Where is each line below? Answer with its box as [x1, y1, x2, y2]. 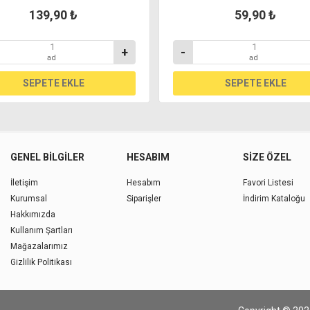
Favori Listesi [242, 178, 293, 188]
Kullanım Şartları [10, 226, 73, 236]
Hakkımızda [10, 210, 56, 220]
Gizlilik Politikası [10, 257, 73, 268]
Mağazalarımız [10, 241, 69, 252]
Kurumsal [10, 194, 48, 204]
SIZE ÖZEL [242, 152, 291, 163]
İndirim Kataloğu [242, 194, 305, 204]
